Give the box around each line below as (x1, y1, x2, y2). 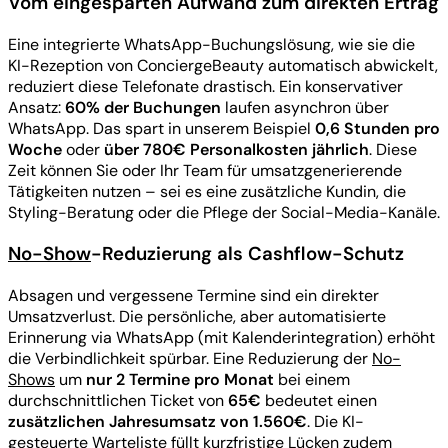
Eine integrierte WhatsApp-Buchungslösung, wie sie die (8, 33, 415, 55)
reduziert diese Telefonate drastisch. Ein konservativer (8, 75, 403, 97)
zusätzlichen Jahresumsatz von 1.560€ (8, 411, 307, 433)
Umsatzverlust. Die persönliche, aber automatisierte (8, 306, 386, 328)
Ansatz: (8, 96, 65, 118)
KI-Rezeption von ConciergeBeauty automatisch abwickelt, (8, 54, 438, 76)
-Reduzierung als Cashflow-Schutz (91, 241, 404, 267)
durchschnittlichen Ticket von (8, 390, 228, 412)
